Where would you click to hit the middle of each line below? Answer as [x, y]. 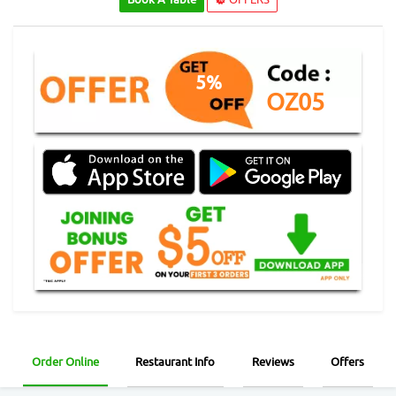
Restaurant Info [175, 362]
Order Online [65, 362]
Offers [348, 362]
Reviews [273, 362]
